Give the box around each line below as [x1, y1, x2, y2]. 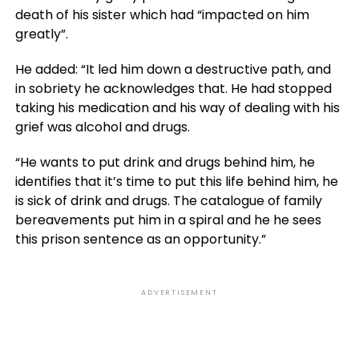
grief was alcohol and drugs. [14, 118, 190, 136]
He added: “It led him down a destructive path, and [14, 60, 331, 79]
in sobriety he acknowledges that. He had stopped [14, 79, 332, 98]
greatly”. [14, 25, 68, 43]
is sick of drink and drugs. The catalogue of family [14, 192, 322, 210]
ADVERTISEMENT [141, 288, 218, 297]
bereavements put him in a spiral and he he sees [14, 211, 321, 229]
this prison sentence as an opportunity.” [14, 230, 266, 248]
